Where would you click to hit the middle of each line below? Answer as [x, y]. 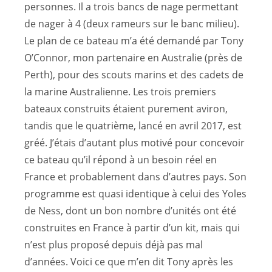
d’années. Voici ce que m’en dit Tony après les [129, 262]
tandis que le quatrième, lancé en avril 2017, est [133, 126]
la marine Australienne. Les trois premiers [120, 92]
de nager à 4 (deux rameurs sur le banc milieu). [132, 24]
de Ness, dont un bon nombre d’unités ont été [130, 211]
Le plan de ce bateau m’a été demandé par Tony [134, 41]
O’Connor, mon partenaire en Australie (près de [133, 58]
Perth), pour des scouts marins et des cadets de [134, 75]
